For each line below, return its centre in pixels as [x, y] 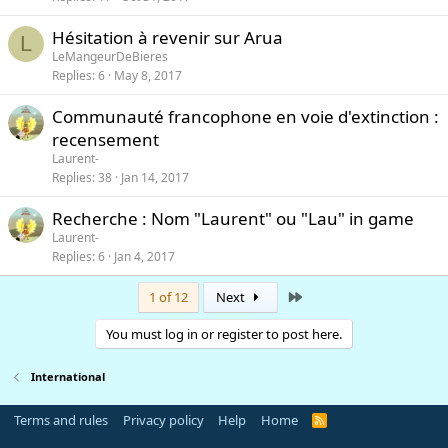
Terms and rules [61, 420]
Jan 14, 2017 [155, 177]
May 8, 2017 [148, 75]
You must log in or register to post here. [224, 334]
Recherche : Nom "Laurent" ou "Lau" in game [233, 218]
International [67, 376]
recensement [105, 139]
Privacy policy [163, 420]
